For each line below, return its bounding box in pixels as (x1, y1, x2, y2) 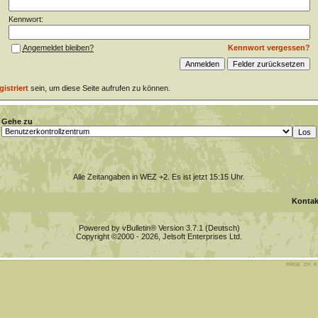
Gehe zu (1, 117, 33, 126)
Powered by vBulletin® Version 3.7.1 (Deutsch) (78, 224, 240, 232)
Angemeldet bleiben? (22, 43, 94, 53)
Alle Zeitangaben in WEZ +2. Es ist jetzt (73, 172, 209, 181)
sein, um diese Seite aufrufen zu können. (28, 84, 170, 92)
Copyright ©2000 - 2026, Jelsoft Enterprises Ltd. (76, 232, 242, 241)
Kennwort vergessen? (227, 43, 310, 52)
